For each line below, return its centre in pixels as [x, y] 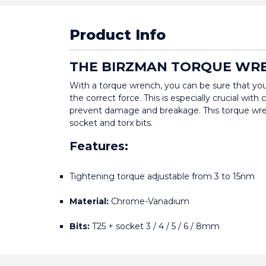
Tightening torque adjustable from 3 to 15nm [162, 177]
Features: [99, 146]
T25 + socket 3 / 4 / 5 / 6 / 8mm [155, 227]
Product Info [118, 35]
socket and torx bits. [111, 123]
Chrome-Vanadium [149, 202]
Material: [89, 202]
